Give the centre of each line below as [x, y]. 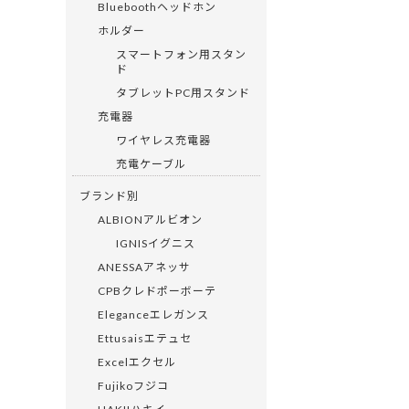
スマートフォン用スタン [181, 53]
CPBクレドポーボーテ [157, 290]
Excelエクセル [137, 361]
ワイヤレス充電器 [163, 139]
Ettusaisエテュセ [145, 337]
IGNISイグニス [156, 242]
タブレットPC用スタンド [183, 92]
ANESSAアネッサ [144, 266]
